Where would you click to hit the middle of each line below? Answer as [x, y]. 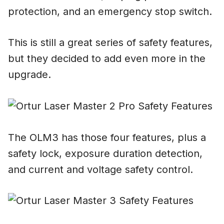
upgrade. [29, 75]
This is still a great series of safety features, [110, 43]
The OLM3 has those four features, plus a [107, 137]
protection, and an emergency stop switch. [110, 12]
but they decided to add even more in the [107, 59]
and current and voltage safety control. [102, 169]
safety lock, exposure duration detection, [105, 153]
